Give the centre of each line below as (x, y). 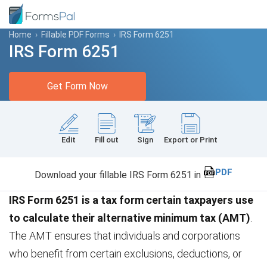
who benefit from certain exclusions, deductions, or (125, 254)
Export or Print (191, 140)
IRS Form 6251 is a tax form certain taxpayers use (131, 200)
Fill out (107, 140)
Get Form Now (77, 86)
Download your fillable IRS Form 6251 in (119, 175)
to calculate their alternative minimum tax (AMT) (130, 218)
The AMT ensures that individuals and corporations (125, 236)
